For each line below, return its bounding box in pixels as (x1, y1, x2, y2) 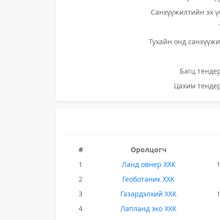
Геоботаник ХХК (122, 174, 175, 184)
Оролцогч (131, 145, 167, 154)
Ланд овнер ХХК (121, 160, 176, 169)
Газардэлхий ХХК (120, 189, 177, 198)
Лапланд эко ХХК (120, 204, 177, 213)
